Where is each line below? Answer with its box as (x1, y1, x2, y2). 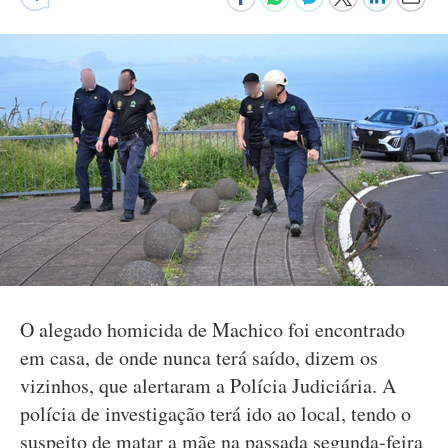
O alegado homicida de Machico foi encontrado (20, 316, 405, 343)
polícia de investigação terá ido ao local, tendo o (20, 400, 411, 427)
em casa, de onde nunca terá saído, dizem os (20, 344, 378, 371)
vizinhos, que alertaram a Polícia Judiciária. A (20, 372, 396, 399)
